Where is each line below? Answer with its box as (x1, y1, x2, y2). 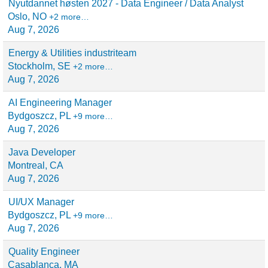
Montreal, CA (8, 160, 63, 170)
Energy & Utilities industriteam (8, 48, 136, 58)
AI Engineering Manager (8, 98, 112, 108)
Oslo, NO (8, 11, 49, 22)
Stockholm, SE (8, 61, 73, 71)
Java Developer (8, 147, 75, 157)
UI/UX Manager (8, 197, 74, 207)
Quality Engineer (8, 246, 80, 257)
